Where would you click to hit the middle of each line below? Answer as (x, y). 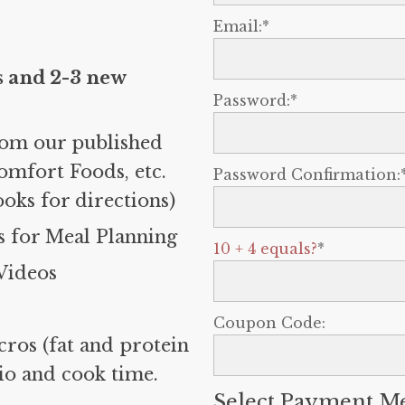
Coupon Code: (269, 323)
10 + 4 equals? (265, 249)
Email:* (241, 26)
